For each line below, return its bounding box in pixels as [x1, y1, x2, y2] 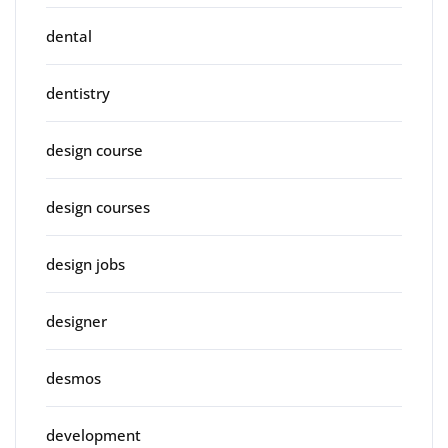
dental [46, 26, 92, 47]
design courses [46, 197, 150, 218]
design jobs [46, 254, 125, 275]
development [46, 425, 141, 446]
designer [46, 311, 107, 332]
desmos [46, 368, 101, 389]
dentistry [46, 83, 110, 104]
